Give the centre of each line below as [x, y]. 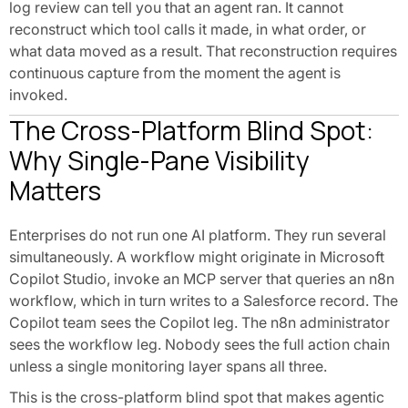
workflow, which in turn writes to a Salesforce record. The [204, 301]
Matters [55, 190]
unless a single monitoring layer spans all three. [168, 366]
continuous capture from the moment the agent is [175, 73]
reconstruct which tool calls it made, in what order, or [188, 29]
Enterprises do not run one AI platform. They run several [198, 235]
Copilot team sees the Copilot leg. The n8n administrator [199, 322]
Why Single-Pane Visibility [159, 160]
